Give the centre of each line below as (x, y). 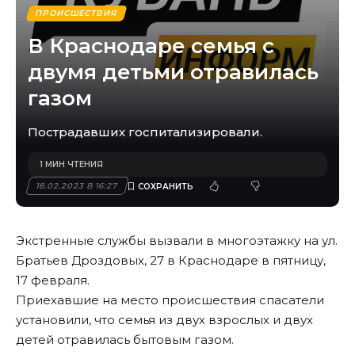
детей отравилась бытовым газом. (125, 340)
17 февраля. (53, 281)
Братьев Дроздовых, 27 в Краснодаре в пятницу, (171, 261)
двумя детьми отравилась (173, 73)
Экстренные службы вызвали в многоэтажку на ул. (177, 241)
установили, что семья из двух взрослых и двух (164, 320)
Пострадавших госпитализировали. (145, 132)
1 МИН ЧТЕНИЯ (71, 165)
